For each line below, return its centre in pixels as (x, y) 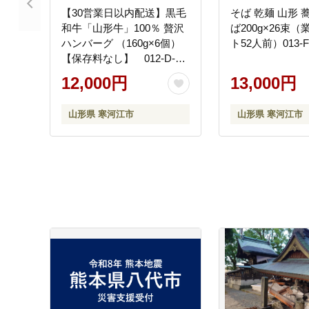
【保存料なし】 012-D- (118, 59)
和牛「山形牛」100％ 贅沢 (123, 28)
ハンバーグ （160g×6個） (89, 43)
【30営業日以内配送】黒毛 (124, 13)
